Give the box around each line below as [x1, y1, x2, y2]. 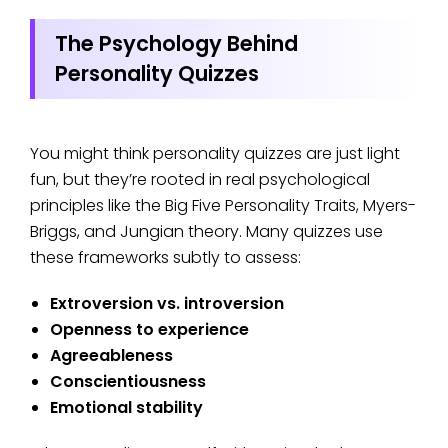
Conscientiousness [50, 370, 206, 394]
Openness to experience [50, 318, 249, 342]
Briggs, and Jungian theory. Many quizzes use [30, 220, 383, 244]
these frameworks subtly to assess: [30, 246, 301, 270]
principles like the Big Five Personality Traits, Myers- [30, 194, 416, 218]
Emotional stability [50, 396, 203, 420]
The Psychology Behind [55, 29, 298, 59]
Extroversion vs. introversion [50, 292, 284, 316]
